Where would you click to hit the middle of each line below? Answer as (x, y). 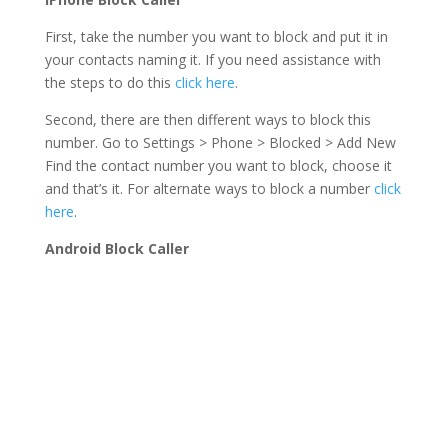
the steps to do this (109, 83)
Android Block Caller (116, 249)
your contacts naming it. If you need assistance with (212, 60)
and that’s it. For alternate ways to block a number (209, 189)
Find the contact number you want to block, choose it (218, 166)
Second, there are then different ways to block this (207, 120)
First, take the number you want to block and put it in (216, 37)
